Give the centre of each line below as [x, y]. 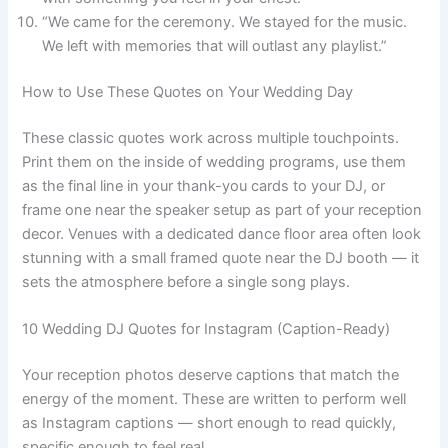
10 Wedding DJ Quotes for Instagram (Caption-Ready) [206, 328]
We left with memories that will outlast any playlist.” [215, 45]
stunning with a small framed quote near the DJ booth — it [221, 257]
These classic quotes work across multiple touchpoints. [211, 137]
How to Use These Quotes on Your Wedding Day [188, 91]
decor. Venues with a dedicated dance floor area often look [222, 233]
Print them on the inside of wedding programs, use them [214, 161]
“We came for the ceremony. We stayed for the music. [225, 21]
